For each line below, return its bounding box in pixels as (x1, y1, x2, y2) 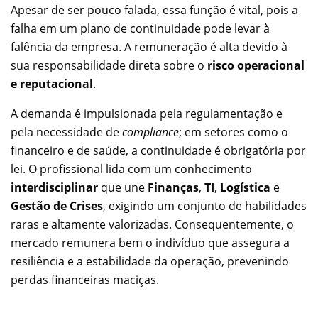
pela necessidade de (11, 124, 122, 141)
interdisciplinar (11, 180, 98, 196)
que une (98, 180, 148, 196)
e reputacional (11, 76, 93, 92)
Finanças (148, 180, 199, 196)
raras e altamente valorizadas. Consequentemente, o (11, 216, 294, 233)
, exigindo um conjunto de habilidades (103, 198, 307, 214)
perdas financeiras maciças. (11, 272, 159, 288)
